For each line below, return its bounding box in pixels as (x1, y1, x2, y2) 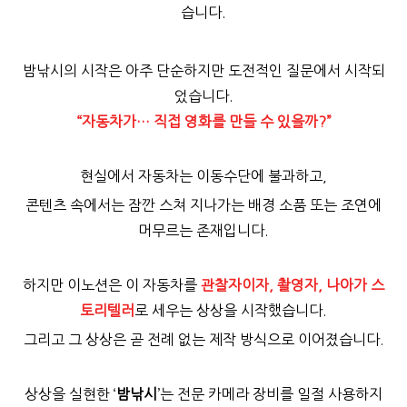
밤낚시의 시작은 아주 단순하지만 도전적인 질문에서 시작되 (22, 64, 385, 79)
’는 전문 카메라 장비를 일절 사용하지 (157, 387, 382, 402)
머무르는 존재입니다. (138, 223, 269, 239)
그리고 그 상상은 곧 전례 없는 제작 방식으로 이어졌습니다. (23, 333, 384, 348)
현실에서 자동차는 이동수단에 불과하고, (80, 169, 327, 184)
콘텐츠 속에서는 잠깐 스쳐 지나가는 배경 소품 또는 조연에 (25, 198, 382, 213)
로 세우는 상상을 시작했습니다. (134, 303, 327, 319)
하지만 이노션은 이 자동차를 (23, 278, 197, 293)
